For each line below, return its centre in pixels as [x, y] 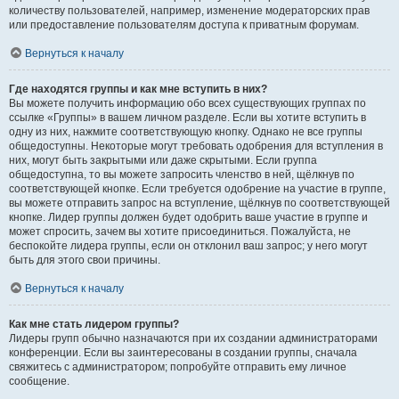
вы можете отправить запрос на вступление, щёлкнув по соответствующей [199, 203]
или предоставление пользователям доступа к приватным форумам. [184, 25]
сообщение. [39, 381]
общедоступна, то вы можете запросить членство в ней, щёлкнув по [182, 175]
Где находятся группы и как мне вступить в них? [138, 89]
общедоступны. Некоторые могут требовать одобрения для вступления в [196, 146]
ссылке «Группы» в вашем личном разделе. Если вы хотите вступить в [187, 118]
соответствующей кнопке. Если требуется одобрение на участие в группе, [197, 189]
